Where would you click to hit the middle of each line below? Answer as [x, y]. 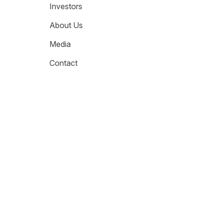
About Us [66, 25]
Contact [63, 63]
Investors [66, 6]
